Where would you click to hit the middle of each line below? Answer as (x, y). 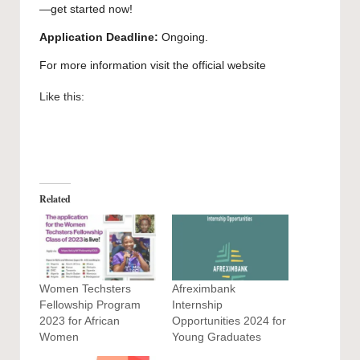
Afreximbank (204, 289)
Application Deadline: (99, 38)
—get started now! (86, 10)
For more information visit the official (133, 66)
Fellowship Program (90, 305)
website (247, 66)
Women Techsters (85, 289)
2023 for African (80, 321)
